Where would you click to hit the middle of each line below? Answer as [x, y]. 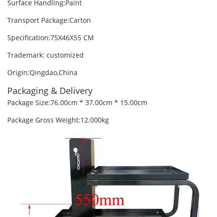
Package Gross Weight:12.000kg [58, 120]
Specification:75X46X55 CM [51, 38]
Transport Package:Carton [49, 20]
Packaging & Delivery [50, 91]
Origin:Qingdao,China [42, 73]
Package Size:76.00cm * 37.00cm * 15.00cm [77, 103]
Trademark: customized [46, 55]
